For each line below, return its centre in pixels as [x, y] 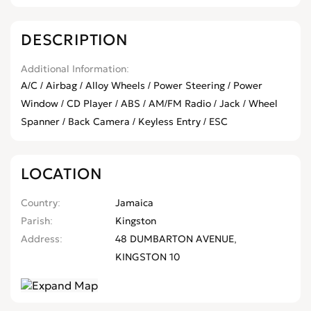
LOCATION [62, 174]
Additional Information [74, 69]
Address [40, 239]
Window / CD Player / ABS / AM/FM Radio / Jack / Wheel [149, 104]
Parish [35, 221]
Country [39, 203]
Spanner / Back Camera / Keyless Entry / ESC [124, 122]
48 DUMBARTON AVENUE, [176, 239]
